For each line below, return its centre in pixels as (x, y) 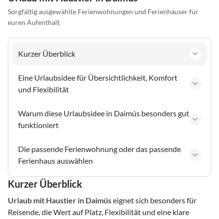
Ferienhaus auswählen (55, 161)
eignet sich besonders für (154, 200)
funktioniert (38, 125)
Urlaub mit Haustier (42, 200)
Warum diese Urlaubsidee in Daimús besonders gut (104, 113)
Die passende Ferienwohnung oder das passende (99, 149)
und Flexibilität (44, 89)
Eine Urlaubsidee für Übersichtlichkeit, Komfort (98, 78)
